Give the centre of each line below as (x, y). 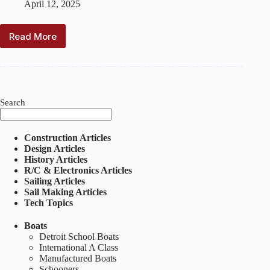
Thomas (49, 52)
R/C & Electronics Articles (78, 171)
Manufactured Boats (78, 259)
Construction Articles (67, 138)
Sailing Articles (55, 181)
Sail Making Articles (65, 192)
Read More (33, 36)
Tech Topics (49, 203)
